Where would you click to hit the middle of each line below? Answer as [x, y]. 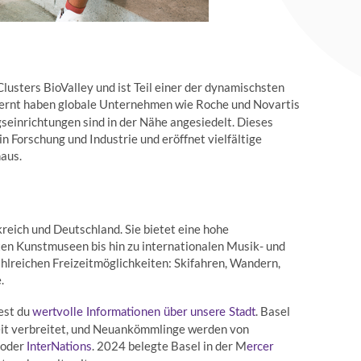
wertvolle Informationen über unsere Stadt [144, 312]
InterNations [60, 347]
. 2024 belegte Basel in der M [170, 346]
